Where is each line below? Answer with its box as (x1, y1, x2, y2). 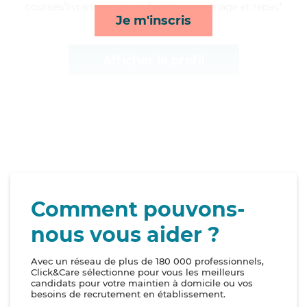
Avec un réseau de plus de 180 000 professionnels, (31, 256, 264, 267)
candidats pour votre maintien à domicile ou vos (31, 278, 253, 289)
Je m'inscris (116, 12, 191, 28)
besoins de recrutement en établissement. (31, 288, 225, 300)
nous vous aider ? (31, 222, 220, 248)
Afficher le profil (102, 53, 205, 68)
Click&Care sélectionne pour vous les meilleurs (31, 267, 245, 278)
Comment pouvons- (31, 197, 245, 223)
